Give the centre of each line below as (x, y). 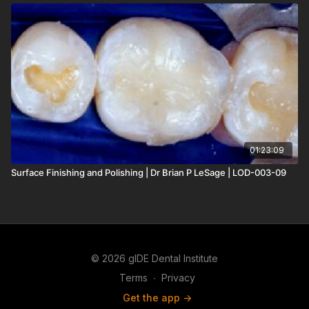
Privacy (178, 278)
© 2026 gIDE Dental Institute (154, 258)
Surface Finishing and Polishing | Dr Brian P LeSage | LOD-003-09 (149, 172)
